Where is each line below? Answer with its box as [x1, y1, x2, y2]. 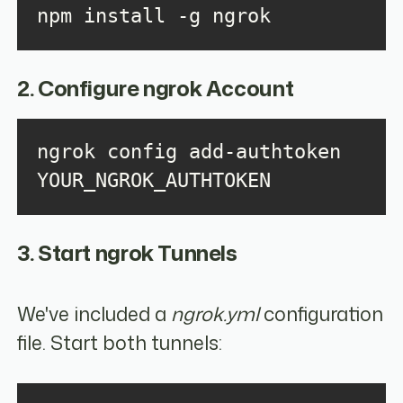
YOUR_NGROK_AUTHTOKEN [36, 169, 271, 193]
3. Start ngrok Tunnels [17, 237, 237, 268]
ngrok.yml [171, 300, 260, 328]
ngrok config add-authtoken [36, 140, 341, 164]
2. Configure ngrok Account [17, 72, 294, 103]
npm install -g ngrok [36, 4, 271, 28]
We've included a [17, 300, 172, 328]
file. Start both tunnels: [17, 329, 223, 357]
